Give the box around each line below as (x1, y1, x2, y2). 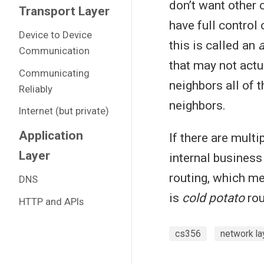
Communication (18, 45, 90, 57)
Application (18, 128, 83, 143)
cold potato (182, 191, 245, 205)
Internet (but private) (18, 105, 109, 117)
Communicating (18, 67, 90, 79)
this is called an (169, 38, 258, 52)
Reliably (18, 82, 52, 95)
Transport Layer (18, 4, 110, 18)
